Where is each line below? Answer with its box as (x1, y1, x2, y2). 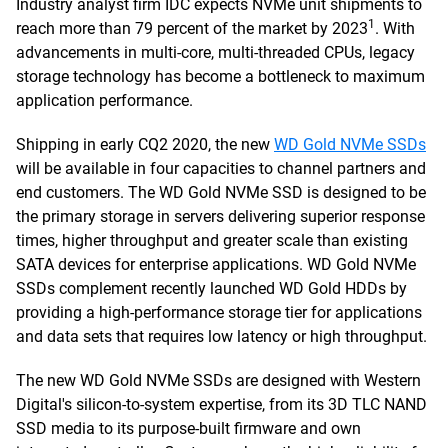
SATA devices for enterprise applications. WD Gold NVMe (16, 255, 416, 274)
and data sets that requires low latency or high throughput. (16, 327, 427, 346)
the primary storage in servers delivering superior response (16, 207, 425, 226)
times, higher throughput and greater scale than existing (16, 231, 408, 250)
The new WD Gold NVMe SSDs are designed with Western (16, 371, 421, 390)
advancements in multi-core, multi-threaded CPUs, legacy (16, 43, 415, 62)
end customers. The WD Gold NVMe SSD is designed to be (16, 183, 426, 202)
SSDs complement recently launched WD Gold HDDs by (16, 279, 407, 298)
